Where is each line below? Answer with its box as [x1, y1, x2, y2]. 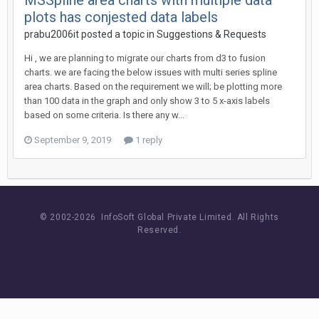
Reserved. [137, 225, 182, 235]
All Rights [236, 212, 279, 222]
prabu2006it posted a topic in [24, 28, 157, 40]
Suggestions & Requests [157, 28, 266, 40]
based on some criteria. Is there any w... [24, 110, 184, 120]
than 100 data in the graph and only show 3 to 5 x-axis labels [24, 95, 270, 106]
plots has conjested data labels [24, 9, 218, 26]
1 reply [133, 135, 162, 145]
